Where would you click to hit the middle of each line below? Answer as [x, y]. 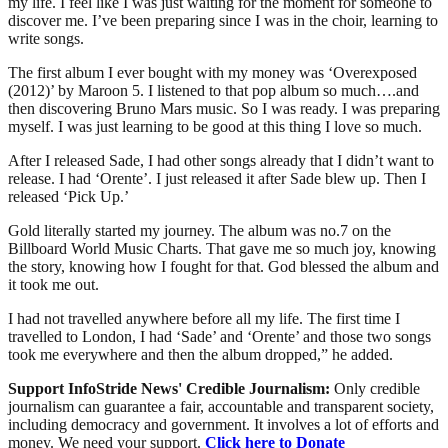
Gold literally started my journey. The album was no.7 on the [199, 230]
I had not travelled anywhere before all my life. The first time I [204, 318]
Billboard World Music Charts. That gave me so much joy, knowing [222, 248]
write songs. [46, 38]
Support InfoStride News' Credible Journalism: [171, 388]
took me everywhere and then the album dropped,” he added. [200, 354]
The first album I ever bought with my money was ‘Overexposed [212, 72]
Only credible [377, 388]
